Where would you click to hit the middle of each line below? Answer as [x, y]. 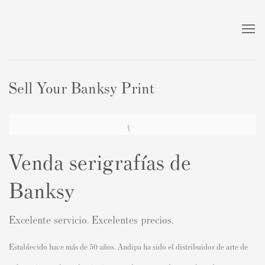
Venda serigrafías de [100, 161]
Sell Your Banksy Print [82, 87]
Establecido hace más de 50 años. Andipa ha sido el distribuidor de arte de [128, 246]
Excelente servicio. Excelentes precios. [91, 219]
